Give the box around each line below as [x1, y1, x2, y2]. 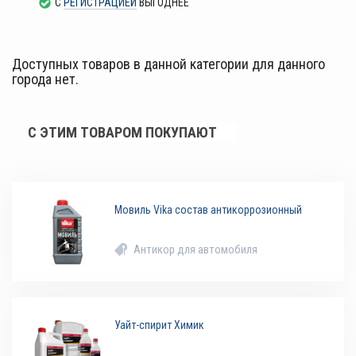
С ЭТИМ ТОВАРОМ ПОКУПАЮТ [28, 124, 217, 141]
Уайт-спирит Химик [114, 319, 205, 332]
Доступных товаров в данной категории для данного [12, 56, 325, 73]
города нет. [12, 71, 79, 88]
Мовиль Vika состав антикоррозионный [114, 203, 303, 217]
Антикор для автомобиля [133, 242, 258, 257]
